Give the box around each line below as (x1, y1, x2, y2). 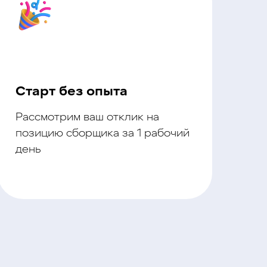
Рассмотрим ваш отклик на (15, 112, 159, 123)
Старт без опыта (15, 85, 128, 99)
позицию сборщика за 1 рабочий (15, 128, 190, 139)
